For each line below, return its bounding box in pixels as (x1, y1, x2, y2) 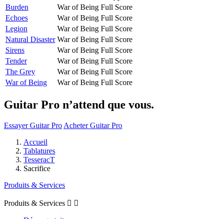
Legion (5, 24, 27, 33)
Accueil (23, 137, 47, 146)
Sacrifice (23, 164, 50, 173)
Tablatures (23, 146, 55, 155)
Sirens (5, 45, 24, 54)
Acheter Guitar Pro (64, 121, 122, 130)
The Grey (5, 67, 35, 76)
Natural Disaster (5, 35, 55, 44)
